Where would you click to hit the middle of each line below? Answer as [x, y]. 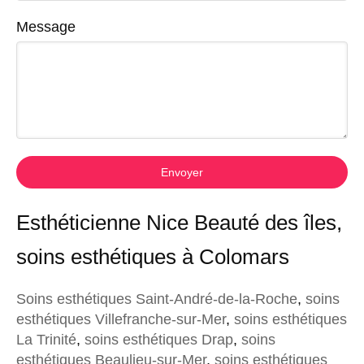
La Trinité [46, 340]
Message [46, 27]
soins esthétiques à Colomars [153, 257]
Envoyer [182, 172]
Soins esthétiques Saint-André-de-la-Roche [157, 299]
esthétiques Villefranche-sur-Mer [121, 319]
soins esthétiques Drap [159, 340]
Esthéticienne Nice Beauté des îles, [179, 223]
